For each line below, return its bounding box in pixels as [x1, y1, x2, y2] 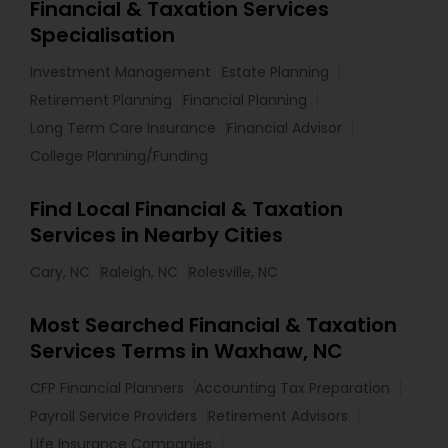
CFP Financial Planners [30, 377, 184, 398]
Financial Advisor [227, 117, 342, 138]
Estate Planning [222, 61, 329, 82]
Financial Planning [183, 89, 307, 110]
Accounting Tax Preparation [195, 377, 390, 398]
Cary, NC [30, 261, 90, 282]
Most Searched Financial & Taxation [30, 310, 397, 339]
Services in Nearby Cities [30, 220, 283, 249]
